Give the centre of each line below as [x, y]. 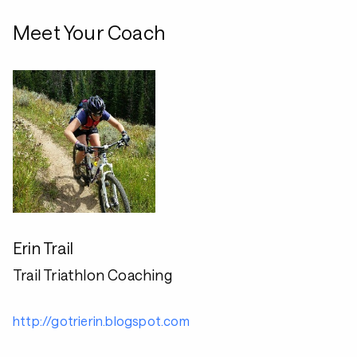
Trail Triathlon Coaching [92, 275]
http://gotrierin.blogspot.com [101, 321]
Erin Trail [43, 248]
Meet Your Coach [89, 32]
